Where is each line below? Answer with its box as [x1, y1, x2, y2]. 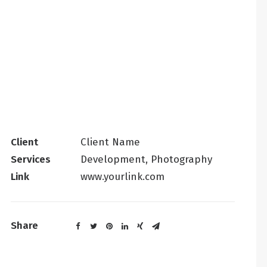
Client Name [80, 136, 140, 148]
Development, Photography [80, 153, 212, 166]
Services [11, 153, 51, 166]
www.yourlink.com [80, 170, 164, 183]
